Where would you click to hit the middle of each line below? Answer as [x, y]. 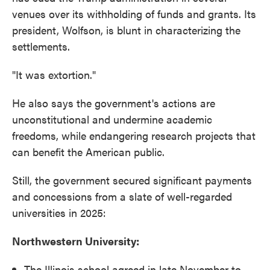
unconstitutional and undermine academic [112, 119]
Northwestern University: [76, 241]
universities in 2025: [59, 212]
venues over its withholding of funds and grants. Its [134, 14]
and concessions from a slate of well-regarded [122, 196]
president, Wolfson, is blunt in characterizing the [126, 30]
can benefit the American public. [88, 152]
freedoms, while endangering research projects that [134, 135]
